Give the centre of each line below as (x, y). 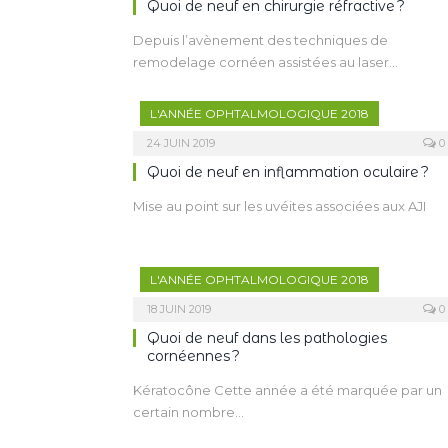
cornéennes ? (193, 356)
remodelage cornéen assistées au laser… (265, 62)
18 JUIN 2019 (179, 309)
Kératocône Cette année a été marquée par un (287, 390)
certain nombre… (188, 412)
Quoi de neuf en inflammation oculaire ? (288, 172)
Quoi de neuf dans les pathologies (267, 338)
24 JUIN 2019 (181, 143)
